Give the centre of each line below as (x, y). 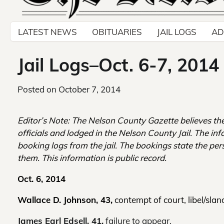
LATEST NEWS (47, 31)
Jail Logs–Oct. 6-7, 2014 (118, 65)
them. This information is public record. (92, 158)
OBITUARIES (117, 31)
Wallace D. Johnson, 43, (65, 200)
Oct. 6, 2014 (41, 179)
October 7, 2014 (89, 89)
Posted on (38, 89)
